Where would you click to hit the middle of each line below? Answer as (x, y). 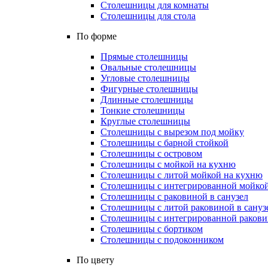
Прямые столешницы (144, 57)
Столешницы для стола (148, 16)
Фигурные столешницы (149, 89)
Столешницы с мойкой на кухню (168, 164)
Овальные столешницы (148, 67)
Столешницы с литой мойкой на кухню (182, 175)
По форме (97, 36)
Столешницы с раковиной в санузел (174, 197)
